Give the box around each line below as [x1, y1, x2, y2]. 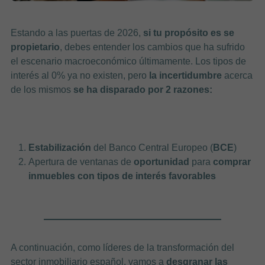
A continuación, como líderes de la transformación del [10, 242, 234, 253]
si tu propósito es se [143, 27, 234, 38]
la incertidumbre [148, 70, 222, 80]
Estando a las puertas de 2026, [10, 27, 143, 38]
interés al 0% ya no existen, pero [10, 70, 149, 80]
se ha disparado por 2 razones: [73, 84, 212, 95]
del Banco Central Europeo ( [91, 142, 214, 153]
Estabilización [28, 142, 92, 153]
